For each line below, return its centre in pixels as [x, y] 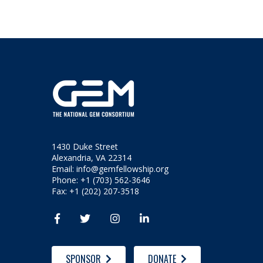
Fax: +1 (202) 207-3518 [96, 191]
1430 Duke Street [85, 146]
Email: [64, 168]
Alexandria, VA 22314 [92, 157]
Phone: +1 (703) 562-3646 [101, 180]
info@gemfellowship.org [123, 168]
